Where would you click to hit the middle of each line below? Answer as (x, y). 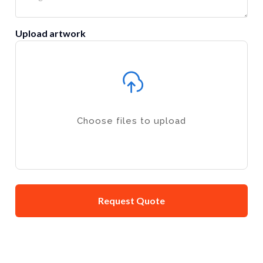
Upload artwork (51, 33)
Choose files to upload (131, 121)
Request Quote (131, 200)
